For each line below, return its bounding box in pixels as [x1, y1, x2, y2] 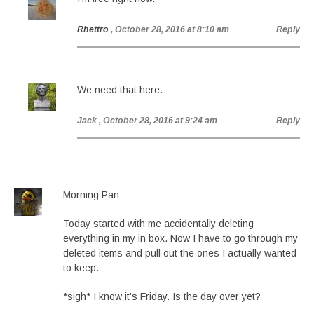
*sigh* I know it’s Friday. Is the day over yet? [63, 291, 261, 302]
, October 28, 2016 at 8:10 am [111, 25, 229, 34]
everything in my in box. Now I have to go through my [63, 233, 298, 244]
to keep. [63, 262, 99, 273]
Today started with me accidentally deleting [63, 218, 254, 229]
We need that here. [77, 84, 163, 95]
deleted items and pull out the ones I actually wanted [63, 247, 296, 259]
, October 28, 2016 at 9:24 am [99, 116, 217, 125]
